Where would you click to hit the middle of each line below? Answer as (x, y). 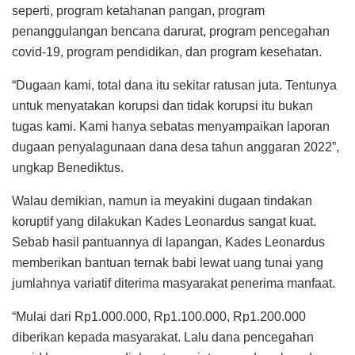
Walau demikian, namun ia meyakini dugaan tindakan (162, 200)
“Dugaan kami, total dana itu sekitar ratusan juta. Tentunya (174, 85)
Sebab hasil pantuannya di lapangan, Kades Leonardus (168, 242)
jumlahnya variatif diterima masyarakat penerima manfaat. (174, 283)
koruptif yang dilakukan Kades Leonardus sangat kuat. (164, 221)
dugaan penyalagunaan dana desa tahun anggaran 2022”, (176, 147)
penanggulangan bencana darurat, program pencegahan (171, 31)
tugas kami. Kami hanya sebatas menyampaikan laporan (171, 126)
